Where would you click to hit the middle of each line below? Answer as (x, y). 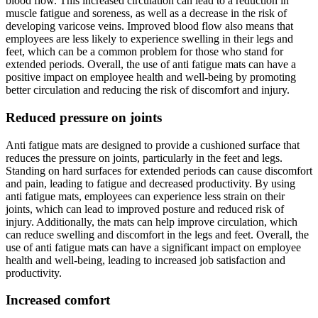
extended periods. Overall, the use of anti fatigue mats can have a (151, 65)
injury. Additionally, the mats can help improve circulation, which (152, 221)
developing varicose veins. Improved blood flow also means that (149, 26)
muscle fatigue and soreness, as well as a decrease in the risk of (146, 13)
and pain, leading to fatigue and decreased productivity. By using (150, 183)
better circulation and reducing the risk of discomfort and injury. (148, 90)
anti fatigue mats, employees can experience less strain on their (145, 196)
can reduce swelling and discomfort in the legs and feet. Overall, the (157, 234)
